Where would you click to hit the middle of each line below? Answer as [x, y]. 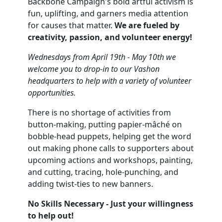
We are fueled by [147, 25]
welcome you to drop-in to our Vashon [94, 69]
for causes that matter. [71, 25]
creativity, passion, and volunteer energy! [110, 37]
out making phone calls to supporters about [111, 148]
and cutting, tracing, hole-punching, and [103, 172]
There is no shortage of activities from [99, 112]
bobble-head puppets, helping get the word [110, 136]
